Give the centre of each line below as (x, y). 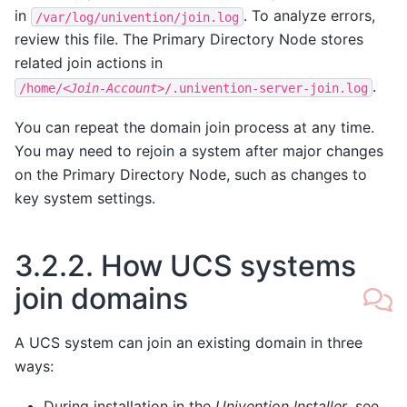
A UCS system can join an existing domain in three (189, 342)
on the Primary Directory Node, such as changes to (191, 174)
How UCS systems (228, 265)
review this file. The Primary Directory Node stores (189, 40)
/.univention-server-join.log (266, 88)
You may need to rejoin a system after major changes (199, 150)
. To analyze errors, (309, 16)
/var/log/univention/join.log (137, 17)
